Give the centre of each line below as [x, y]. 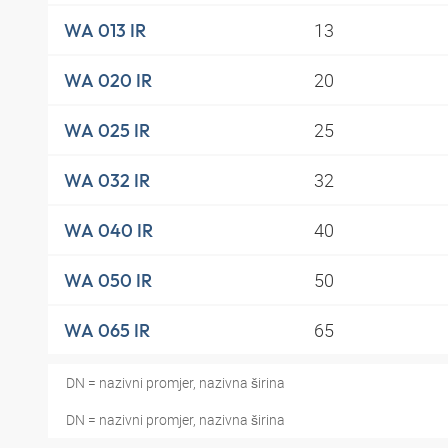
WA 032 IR [107, 180]
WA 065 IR [107, 330]
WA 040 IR [108, 230]
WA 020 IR [108, 80]
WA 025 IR [107, 130]
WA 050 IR [108, 280]
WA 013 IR [105, 30]
